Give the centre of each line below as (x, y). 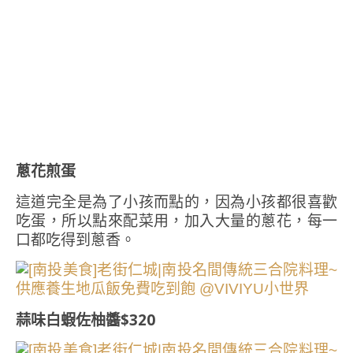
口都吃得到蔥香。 (76, 240)
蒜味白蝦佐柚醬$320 (85, 320)
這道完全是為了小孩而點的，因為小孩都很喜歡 (176, 202)
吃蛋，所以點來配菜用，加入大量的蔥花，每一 (176, 221)
